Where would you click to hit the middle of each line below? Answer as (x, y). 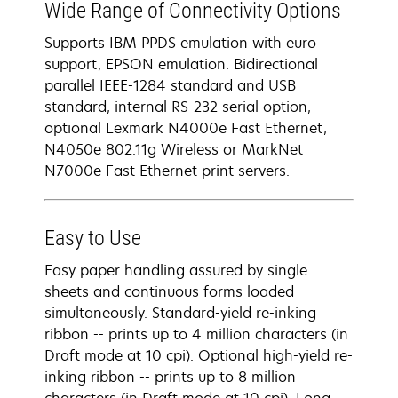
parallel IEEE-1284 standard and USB (170, 85)
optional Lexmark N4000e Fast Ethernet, (186, 128)
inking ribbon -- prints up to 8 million (170, 377)
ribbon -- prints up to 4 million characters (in (196, 334)
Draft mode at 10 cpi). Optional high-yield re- (199, 355)
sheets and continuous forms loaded (169, 291)
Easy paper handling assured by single (176, 270)
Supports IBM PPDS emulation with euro (180, 43)
